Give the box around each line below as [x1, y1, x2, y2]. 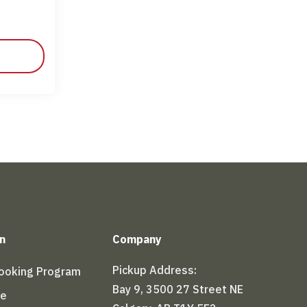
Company [112, 232, 162, 247]
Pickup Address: [112, 263, 197, 278]
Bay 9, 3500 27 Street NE [112, 282, 244, 297]
